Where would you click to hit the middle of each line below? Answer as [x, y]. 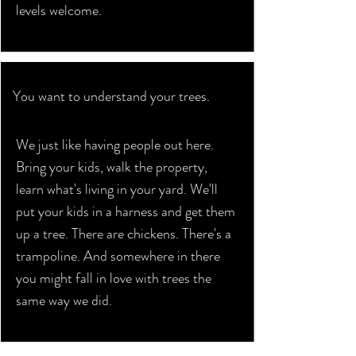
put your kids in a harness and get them [126, 211]
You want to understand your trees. [111, 96]
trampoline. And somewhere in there [118, 256]
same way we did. [64, 300]
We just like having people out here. [115, 145]
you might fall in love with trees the [114, 278]
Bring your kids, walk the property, [112, 167]
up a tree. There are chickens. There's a [124, 234]
